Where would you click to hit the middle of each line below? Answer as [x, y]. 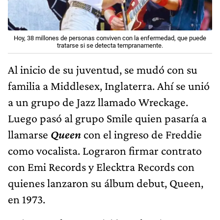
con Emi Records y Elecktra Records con [101, 166]
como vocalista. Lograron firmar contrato [105, 150]
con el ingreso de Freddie [143, 134]
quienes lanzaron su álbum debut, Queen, [106, 183]
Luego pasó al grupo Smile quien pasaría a [107, 118]
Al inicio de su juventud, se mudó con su [103, 69]
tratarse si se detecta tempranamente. [110, 45]
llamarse [29, 134]
